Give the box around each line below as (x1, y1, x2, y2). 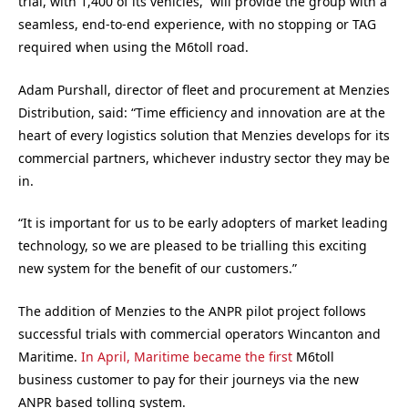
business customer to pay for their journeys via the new (18, 370, 359, 388)
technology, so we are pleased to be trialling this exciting (18, 237, 367, 255)
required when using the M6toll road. (18, 38, 249, 56)
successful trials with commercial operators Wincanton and (18, 324, 381, 342)
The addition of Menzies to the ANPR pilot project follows (18, 301, 366, 320)
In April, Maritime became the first (81, 347, 292, 365)
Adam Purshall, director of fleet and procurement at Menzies (18, 80, 390, 98)
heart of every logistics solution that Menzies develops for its (18, 126, 390, 144)
